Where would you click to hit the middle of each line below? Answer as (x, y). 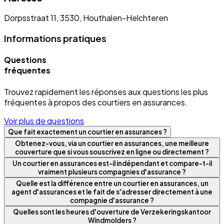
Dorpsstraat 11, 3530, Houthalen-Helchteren (86, 18)
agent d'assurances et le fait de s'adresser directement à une (112, 191)
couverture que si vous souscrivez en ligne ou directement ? (112, 151)
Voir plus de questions (44, 120)
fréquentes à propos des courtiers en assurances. (96, 102)
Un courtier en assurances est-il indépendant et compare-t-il (112, 163)
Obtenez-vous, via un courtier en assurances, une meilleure (112, 143)
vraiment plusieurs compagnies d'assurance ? (112, 171)
